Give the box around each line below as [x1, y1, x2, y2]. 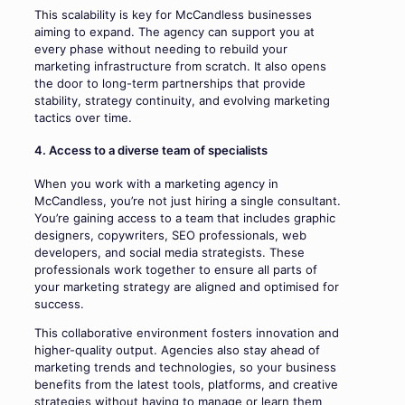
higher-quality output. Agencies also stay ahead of [34, 342, 320, 357]
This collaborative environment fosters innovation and [34, 325, 339, 340]
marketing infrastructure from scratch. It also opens [34, 59, 326, 74]
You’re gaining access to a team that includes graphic [34, 210, 335, 225]
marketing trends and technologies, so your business [34, 359, 336, 374]
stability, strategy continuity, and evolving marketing [34, 93, 330, 108]
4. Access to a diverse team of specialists [34, 143, 268, 158]
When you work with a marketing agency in [34, 175, 278, 191]
